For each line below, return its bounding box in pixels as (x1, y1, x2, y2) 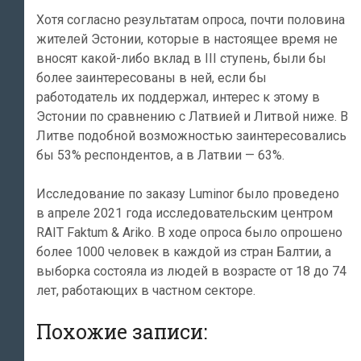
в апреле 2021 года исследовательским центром (36, 205, 333, 221)
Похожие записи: (36, 317, 207, 345)
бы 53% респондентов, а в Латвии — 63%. (36, 147, 284, 163)
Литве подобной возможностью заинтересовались (36, 127, 346, 143)
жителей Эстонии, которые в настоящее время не (36, 31, 338, 47)
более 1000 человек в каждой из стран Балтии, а (36, 243, 331, 259)
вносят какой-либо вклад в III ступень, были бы (36, 50, 326, 66)
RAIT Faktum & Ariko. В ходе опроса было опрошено (36, 224, 342, 240)
